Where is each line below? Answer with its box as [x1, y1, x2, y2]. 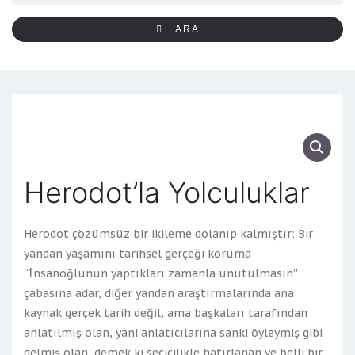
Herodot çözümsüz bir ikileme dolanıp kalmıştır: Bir [24, 227, 313, 241]
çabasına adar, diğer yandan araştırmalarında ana [24, 286, 294, 300]
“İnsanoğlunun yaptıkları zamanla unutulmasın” [24, 266, 297, 281]
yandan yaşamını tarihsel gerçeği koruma [24, 246, 251, 261]
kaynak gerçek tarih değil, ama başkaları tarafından [24, 306, 307, 320]
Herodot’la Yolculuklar [24, 175, 310, 210]
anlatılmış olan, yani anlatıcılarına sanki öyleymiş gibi [24, 326, 323, 340]
